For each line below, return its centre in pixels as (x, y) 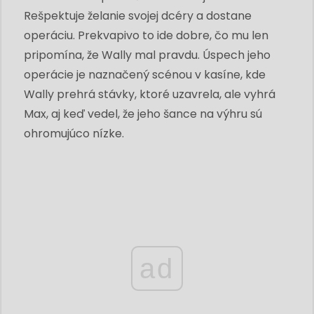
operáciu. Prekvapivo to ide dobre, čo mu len (146, 35)
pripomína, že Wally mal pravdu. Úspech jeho (147, 55)
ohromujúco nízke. (74, 133)
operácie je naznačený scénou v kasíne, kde (145, 74)
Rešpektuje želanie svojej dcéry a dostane (138, 15)
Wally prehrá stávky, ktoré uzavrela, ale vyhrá (150, 94)
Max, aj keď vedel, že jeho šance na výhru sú (143, 114)
